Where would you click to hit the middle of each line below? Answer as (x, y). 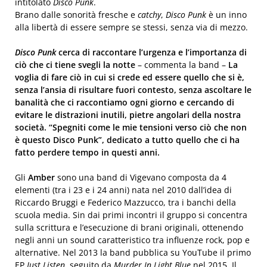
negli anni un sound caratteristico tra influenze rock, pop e (132, 240)
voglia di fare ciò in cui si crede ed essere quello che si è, (130, 77)
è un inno (226, 15)
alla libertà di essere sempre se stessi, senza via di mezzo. (131, 27)
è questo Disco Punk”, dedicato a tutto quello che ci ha (127, 140)
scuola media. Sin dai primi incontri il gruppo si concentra (131, 215)
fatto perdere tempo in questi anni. (87, 152)
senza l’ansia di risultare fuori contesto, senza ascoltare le (133, 90)
